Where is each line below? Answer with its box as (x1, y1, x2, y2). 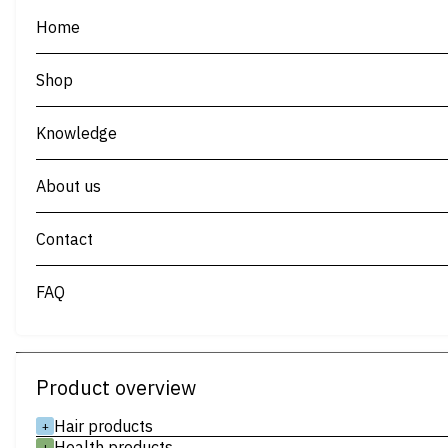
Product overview (36, 373, 196, 401)
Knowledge (36, 123, 117, 143)
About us (36, 176, 101, 196)
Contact (36, 229, 93, 249)
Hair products (54, 416, 153, 436)
